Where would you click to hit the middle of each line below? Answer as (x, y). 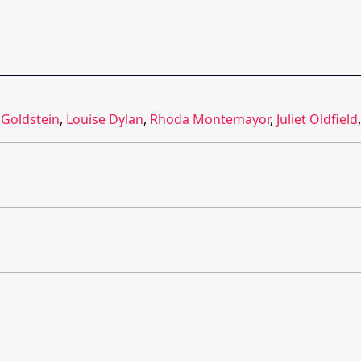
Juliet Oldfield (317, 119)
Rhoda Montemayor (210, 119)
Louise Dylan (105, 119)
